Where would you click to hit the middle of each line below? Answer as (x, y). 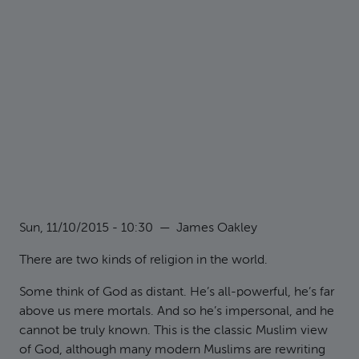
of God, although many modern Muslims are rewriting (172, 350)
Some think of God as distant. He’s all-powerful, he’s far (177, 292)
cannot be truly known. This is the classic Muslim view (173, 331)
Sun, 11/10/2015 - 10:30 (86, 228)
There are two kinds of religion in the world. (143, 260)
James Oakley (217, 228)
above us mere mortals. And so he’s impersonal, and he (177, 312)
